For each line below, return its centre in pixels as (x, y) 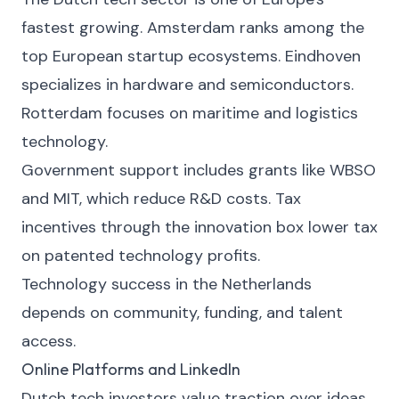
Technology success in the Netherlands (167, 284)
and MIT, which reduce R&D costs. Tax (161, 199)
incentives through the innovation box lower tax (199, 227)
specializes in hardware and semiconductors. (187, 85)
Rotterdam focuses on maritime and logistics (190, 113)
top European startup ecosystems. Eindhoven (191, 56)
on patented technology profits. (141, 256)
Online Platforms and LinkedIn (131, 369)
